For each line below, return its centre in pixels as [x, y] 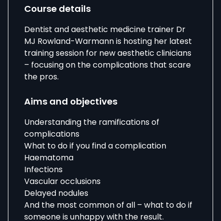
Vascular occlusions [62, 181]
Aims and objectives [71, 101]
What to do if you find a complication [95, 146]
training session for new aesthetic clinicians [108, 53]
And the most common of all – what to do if [108, 205]
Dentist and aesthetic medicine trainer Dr [105, 29]
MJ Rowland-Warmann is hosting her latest [108, 41]
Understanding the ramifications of [92, 122]
